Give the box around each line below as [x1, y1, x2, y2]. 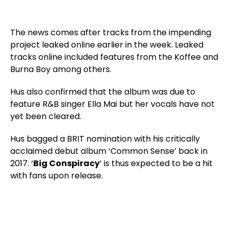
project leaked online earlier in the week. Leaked [10, 38, 203, 51]
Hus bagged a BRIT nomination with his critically [10, 132, 200, 145]
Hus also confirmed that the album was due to [10, 85, 195, 98]
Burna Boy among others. [10, 63, 111, 75]
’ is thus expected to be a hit [100, 157, 213, 169]
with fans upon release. [10, 169, 103, 181]
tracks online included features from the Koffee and [10, 51, 218, 63]
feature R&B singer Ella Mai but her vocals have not [10, 98, 215, 110]
